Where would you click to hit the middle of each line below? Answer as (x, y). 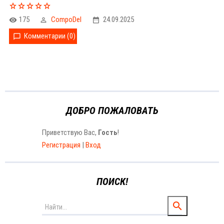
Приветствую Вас (68, 132)
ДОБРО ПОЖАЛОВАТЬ (112, 110)
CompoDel (66, 19)
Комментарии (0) (50, 36)
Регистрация (61, 145)
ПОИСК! (112, 181)
